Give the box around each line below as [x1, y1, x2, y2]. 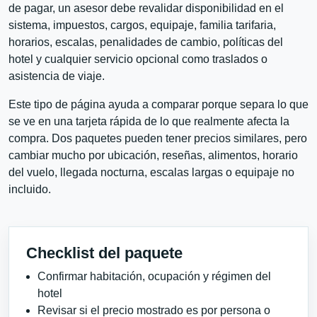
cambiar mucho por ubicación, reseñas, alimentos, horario [8, 149, 298, 162]
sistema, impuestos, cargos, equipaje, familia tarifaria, [8, 19, 276, 32]
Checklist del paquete [26, 244, 183, 263]
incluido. [8, 183, 51, 196]
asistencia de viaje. [8, 70, 105, 83]
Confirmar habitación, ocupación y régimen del [38, 270, 271, 283]
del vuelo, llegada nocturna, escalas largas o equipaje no [8, 166, 294, 179]
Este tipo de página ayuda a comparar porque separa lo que [8, 98, 309, 111]
